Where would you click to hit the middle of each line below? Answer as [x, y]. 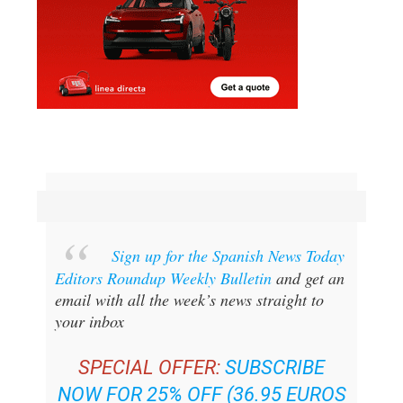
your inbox [89, 322]
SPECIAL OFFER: [149, 368]
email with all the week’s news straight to [189, 300]
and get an [308, 278]
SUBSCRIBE [275, 368]
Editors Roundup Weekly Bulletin [163, 278]
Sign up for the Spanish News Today [228, 256]
